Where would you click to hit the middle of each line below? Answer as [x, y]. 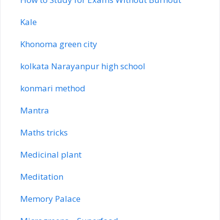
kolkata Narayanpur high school [83, 66]
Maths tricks [44, 132]
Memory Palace [50, 198]
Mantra [35, 110]
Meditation [42, 176]
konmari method [53, 88]
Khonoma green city [59, 44]
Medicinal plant [51, 154]
